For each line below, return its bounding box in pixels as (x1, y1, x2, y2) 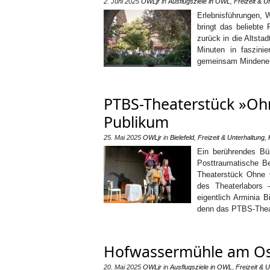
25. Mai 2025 (104, 134, 141, 141)
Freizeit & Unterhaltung (198, 134, 265, 141)
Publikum (104, 111, 169, 132)
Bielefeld (170, 134, 194, 141)
